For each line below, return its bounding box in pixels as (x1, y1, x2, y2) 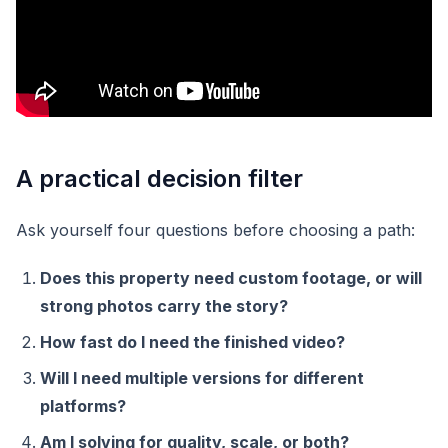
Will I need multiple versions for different (40, 368, 364, 388)
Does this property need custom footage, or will (40, 268, 422, 288)
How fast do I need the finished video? (40, 332, 345, 352)
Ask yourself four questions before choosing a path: (16, 220, 415, 240)
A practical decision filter (16, 164, 303, 193)
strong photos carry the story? (40, 296, 288, 316)
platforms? (40, 396, 126, 416)
